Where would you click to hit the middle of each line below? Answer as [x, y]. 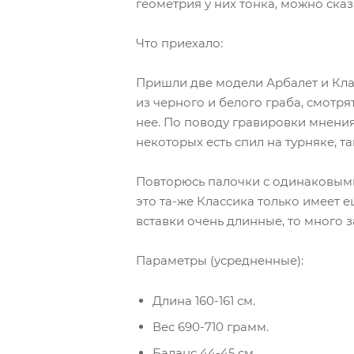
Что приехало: [179, 43]
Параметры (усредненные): [220, 260]
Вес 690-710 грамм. [211, 326]
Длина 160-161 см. [204, 300]
